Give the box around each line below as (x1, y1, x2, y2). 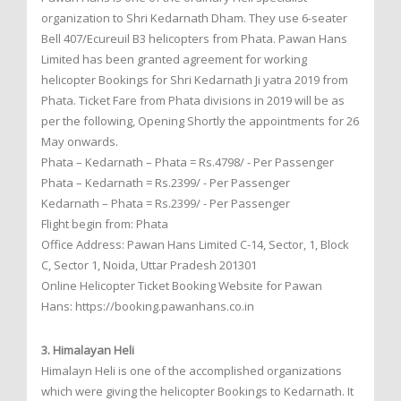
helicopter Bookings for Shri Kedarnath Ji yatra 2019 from (41, 71, 348, 88)
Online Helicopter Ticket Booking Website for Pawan (41, 277, 322, 294)
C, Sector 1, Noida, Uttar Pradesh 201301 (41, 256, 257, 273)
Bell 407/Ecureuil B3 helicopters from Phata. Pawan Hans (41, 30, 347, 47)
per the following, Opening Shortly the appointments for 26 (41, 112, 359, 129)
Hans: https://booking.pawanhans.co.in (41, 297, 254, 314)
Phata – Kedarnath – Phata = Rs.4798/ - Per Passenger (41, 153, 334, 170)
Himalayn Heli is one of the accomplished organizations (41, 362, 342, 379)
